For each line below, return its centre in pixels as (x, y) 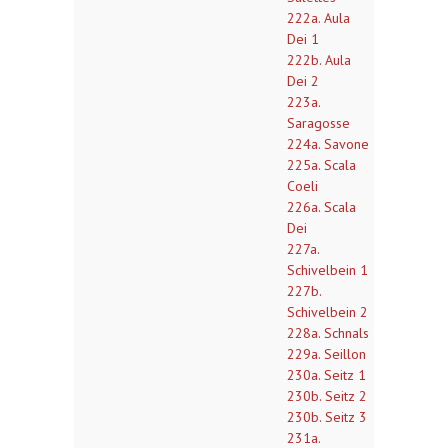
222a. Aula (318, 18)
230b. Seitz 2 (327, 396)
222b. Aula (319, 60)
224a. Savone (328, 144)
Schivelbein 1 (327, 270)
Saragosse (318, 123)
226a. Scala (321, 207)
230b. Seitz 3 (327, 417)
